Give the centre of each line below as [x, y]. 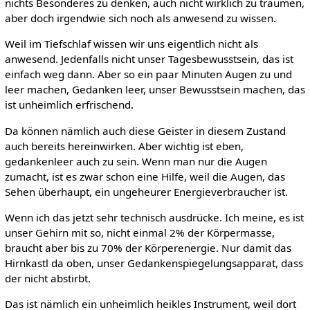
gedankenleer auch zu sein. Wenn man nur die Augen [136, 161]
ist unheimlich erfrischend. [69, 105]
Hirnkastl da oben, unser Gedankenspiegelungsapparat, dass [154, 263]
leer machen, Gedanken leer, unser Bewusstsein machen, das [155, 90]
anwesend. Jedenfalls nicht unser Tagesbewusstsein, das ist [149, 59]
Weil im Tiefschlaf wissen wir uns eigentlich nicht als [131, 44]
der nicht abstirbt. [47, 278]
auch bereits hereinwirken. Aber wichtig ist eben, [124, 146]
